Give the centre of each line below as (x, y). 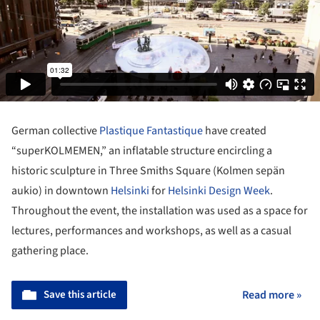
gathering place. (50, 250)
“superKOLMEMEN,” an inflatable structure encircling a (142, 150)
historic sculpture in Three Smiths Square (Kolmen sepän (148, 170)
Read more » (272, 295)
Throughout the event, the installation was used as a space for (160, 210)
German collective (55, 130)
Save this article (80, 294)
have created (235, 130)
